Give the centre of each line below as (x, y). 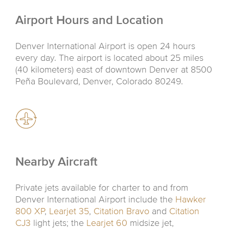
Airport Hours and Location (89, 20)
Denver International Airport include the (95, 199)
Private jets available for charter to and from (102, 188)
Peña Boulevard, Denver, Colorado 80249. (99, 81)
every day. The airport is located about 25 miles (109, 58)
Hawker (191, 199)
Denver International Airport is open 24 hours (105, 46)
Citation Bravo (121, 211)
